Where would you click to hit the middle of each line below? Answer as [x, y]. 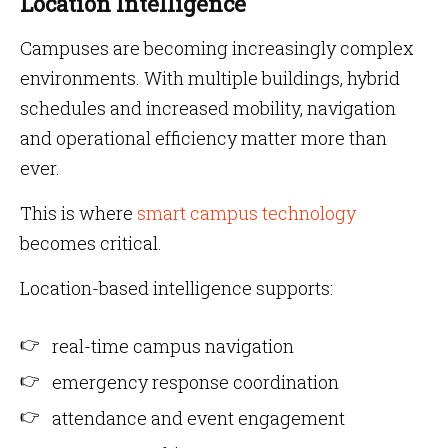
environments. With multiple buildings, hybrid [210, 78]
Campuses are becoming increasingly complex [217, 48]
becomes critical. [91, 243]
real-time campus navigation [173, 346]
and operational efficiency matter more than [203, 138]
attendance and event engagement [198, 418]
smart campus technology [246, 213]
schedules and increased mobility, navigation [208, 108]
